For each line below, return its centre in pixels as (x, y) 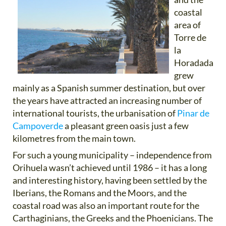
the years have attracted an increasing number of (107, 100)
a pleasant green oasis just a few (127, 125)
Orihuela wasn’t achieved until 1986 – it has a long (110, 167)
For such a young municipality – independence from (112, 155)
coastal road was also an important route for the (106, 205)
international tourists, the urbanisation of (95, 113)
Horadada (194, 62)
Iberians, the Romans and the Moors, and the (100, 192)
